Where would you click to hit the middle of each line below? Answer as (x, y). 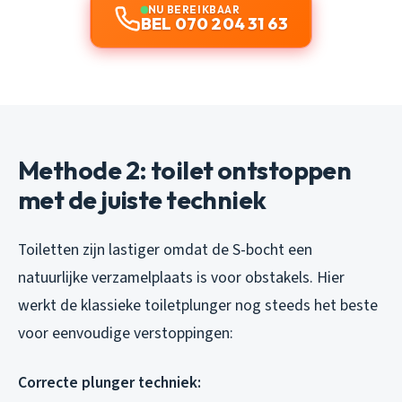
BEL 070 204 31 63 (214, 23)
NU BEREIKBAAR (194, 9)
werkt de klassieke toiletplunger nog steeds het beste (198, 305)
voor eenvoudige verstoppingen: (126, 333)
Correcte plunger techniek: (109, 382)
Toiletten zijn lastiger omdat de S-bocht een (165, 249)
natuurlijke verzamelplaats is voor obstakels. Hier (181, 277)
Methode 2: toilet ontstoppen (185, 170)
